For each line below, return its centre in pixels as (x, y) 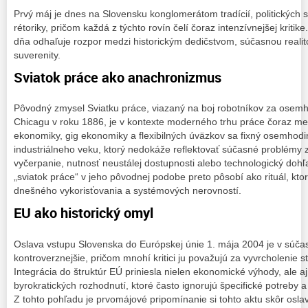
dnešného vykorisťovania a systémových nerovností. (128, 191)
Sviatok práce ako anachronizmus (118, 77)
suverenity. (37, 55)
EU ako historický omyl (84, 213)
